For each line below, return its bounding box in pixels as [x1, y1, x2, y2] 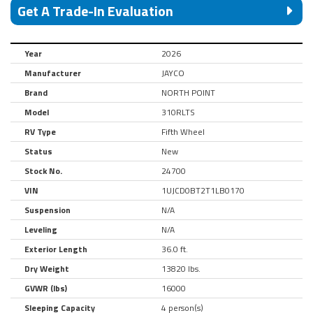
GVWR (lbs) [24, 281, 67, 295]
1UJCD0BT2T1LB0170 [161, 183, 245, 197]
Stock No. [24, 163, 62, 177]
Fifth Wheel [161, 124, 205, 138]
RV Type [24, 124, 56, 138]
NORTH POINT [161, 85, 215, 99]
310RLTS [161, 105, 195, 119]
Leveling [24, 222, 57, 236]
